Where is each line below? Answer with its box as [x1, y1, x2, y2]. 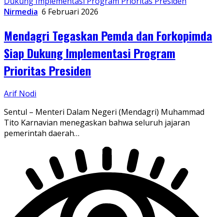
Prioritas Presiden [4, 61, 91, 79]
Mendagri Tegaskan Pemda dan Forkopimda [4, 26, 212, 44]
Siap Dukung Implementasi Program [4, 44, 175, 62]
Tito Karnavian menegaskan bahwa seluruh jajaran [4, 117, 190, 128]
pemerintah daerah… [4, 128, 79, 139]
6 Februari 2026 [42, 6, 98, 17]
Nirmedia [4, 6, 38, 17]
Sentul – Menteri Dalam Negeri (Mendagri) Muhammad [4, 107, 204, 118]
